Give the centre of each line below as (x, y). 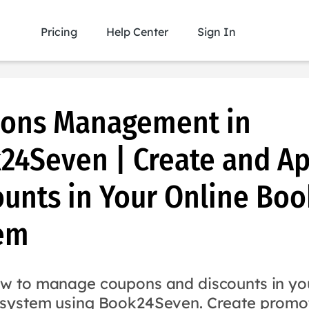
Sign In (217, 32)
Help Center (137, 32)
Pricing (59, 32)
